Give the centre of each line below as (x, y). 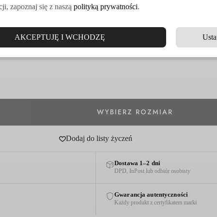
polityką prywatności (106, 7)
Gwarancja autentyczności (151, 194)
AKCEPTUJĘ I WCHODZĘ (60, 37)
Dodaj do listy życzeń (99, 139)
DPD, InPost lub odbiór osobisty (153, 171)
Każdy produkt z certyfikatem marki (156, 202)
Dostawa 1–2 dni (137, 163)
